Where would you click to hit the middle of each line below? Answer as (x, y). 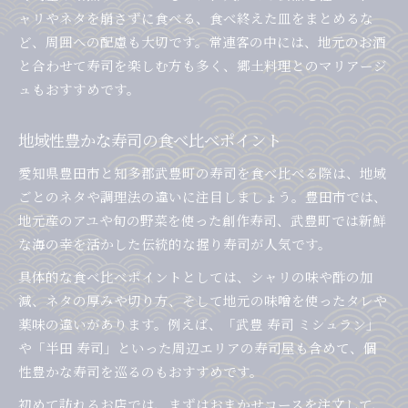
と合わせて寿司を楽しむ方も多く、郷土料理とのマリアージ (203, 66)
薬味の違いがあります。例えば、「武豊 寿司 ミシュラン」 (199, 324)
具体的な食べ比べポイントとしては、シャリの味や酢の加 (196, 277)
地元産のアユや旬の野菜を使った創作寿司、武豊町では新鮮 (202, 220)
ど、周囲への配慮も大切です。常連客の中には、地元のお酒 (202, 42)
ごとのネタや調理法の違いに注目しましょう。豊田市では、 (203, 197)
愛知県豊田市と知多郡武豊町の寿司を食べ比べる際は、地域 (203, 173)
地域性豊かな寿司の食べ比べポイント (150, 140)
